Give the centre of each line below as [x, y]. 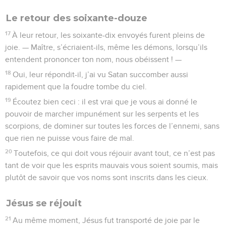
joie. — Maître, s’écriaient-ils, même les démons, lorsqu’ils [106, 47]
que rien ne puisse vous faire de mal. [70, 138]
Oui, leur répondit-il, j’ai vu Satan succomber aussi [101, 74]
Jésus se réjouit [44, 203]
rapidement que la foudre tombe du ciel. [76, 87]
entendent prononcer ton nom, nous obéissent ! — [93, 59]
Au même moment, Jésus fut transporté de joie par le [106, 220]
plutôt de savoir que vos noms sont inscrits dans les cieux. [107, 177]
